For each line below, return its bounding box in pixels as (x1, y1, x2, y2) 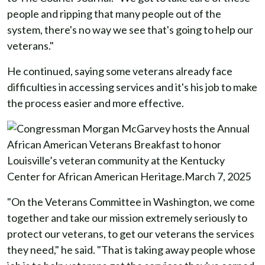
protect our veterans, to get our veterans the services (7, 227, 254, 240)
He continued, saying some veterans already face (7, 64, 232, 77)
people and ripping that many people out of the (7, 7, 221, 20)
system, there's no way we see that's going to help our (7, 23, 253, 36)
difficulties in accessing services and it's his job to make (7, 80, 257, 93)
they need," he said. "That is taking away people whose (7, 243, 256, 256)
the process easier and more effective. (7, 96, 184, 109)
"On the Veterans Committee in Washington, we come (7, 195, 255, 208)
